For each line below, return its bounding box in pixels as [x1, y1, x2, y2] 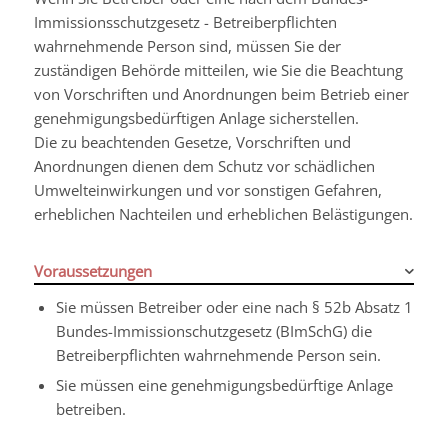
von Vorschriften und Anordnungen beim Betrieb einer [33, 83, 409, 104]
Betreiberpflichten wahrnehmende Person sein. [55, 344, 381, 365]
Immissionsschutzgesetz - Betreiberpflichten [33, 11, 337, 32]
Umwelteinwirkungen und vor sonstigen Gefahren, [33, 179, 382, 200]
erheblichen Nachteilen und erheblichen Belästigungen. [33, 203, 413, 224]
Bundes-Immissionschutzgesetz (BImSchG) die [55, 320, 372, 341]
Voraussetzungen [33, 260, 152, 281]
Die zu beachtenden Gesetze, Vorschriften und [33, 131, 351, 152]
